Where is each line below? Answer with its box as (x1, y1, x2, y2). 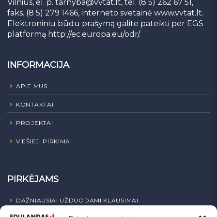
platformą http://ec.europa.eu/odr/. (7, 29, 140, 39)
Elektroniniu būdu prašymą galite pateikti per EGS (7, 18, 203, 28)
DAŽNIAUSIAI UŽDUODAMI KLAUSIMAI (16, 196, 139, 204)
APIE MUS (16, 82, 47, 90)
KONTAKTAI (16, 100, 54, 108)
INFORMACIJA (7, 59, 69, 70)
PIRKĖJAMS (7, 173, 59, 185)
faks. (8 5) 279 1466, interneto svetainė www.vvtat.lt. (7, 8, 203, 17)
